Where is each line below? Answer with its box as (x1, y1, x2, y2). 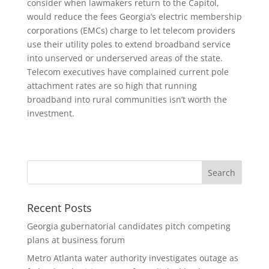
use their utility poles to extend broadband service (26, 38, 231, 50)
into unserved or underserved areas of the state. (26, 52, 223, 64)
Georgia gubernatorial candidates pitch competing (26, 220, 231, 232)
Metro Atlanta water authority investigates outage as (26, 252, 238, 264)
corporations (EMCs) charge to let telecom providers (26, 24, 235, 36)
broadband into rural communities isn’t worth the (26, 93, 227, 105)
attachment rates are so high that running (26, 79, 197, 91)
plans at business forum (26, 234, 127, 246)
